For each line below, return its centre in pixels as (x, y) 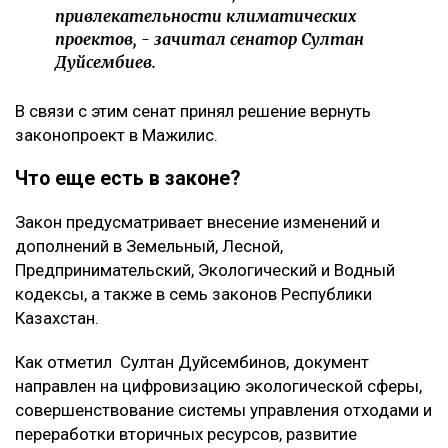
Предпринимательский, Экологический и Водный (205, 270)
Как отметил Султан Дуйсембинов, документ (192, 362)
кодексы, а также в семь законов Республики (193, 294)
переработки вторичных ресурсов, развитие (186, 434)
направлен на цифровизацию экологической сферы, (218, 386)
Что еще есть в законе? (127, 179)
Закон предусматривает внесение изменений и (197, 222)
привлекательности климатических (206, 16)
